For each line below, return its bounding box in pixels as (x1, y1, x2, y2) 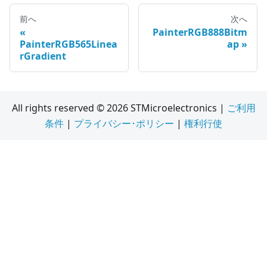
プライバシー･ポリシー (74, 117, 174, 131)
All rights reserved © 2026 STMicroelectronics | (11, 101, 227, 115)
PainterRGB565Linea (20, 38, 117, 51)
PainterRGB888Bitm (153, 26, 247, 39)
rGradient (20, 49, 66, 63)
